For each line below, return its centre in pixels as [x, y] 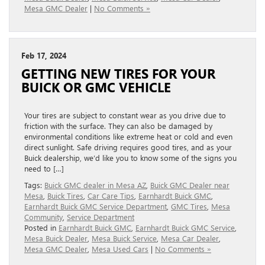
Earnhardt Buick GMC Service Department [96, 206]
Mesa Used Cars [120, 248]
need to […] [44, 168]
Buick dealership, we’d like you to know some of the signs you [130, 157]
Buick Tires [65, 195]
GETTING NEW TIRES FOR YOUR [118, 73]
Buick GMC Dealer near [190, 185]
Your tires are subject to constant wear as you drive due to [125, 115]
